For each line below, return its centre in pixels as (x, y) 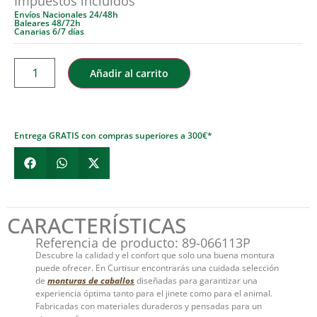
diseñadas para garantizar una (196, 280)
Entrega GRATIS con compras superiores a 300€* (113, 135)
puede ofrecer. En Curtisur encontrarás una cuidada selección (157, 267)
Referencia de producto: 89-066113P (143, 242)
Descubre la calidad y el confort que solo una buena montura (155, 255)
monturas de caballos (91, 280)
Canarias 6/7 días (49, 31)
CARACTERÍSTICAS (97, 225)
